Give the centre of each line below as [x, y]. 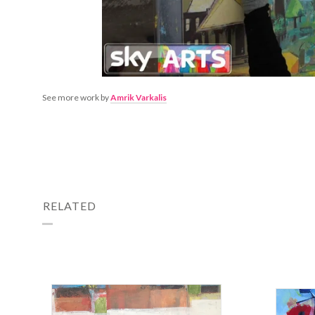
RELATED [69, 205]
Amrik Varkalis [139, 97]
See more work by [76, 97]
